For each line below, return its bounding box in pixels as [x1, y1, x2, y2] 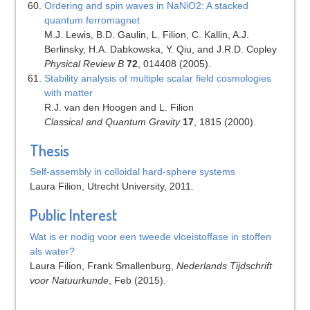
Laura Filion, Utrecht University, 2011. [29, 181, 194, 192]
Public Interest [29, 204, 117, 224]
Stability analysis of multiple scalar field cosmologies [44, 73, 271, 84]
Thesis [29, 140, 69, 160]
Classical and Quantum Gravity [44, 116, 180, 128]
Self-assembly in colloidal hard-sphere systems [29, 166, 235, 178]
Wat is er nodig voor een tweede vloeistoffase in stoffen [29, 230, 271, 242]
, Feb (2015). [108, 274, 166, 286]
